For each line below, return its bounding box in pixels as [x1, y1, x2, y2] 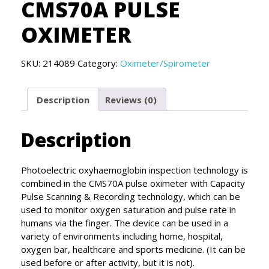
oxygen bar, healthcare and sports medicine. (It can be [21, 243, 246, 255]
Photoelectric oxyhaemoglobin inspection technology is [21, 163, 248, 176]
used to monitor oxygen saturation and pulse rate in [21, 203, 236, 216]
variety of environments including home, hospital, [21, 229, 223, 242]
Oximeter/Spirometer [120, 56, 210, 69]
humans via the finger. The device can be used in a [21, 216, 228, 229]
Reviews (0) [105, 93, 157, 106]
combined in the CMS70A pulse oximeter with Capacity [21, 177, 245, 189]
